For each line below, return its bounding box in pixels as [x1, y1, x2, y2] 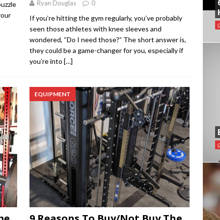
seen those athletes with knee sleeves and [29, 25, 162, 33]
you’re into [29, 57, 64, 66]
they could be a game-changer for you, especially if [29, 46, 183, 55]
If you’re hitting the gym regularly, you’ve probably [29, 14, 182, 23]
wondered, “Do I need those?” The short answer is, [29, 35, 186, 44]
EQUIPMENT [34, 90, 71, 98]
